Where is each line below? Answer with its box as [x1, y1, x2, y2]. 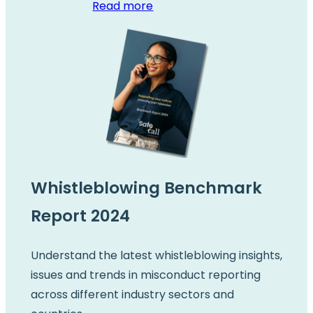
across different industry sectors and [30, 286, 234, 303]
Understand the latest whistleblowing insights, [30, 247, 282, 264]
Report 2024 [30, 204, 130, 227]
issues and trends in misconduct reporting [30, 267, 261, 284]
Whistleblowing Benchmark [30, 176, 262, 199]
